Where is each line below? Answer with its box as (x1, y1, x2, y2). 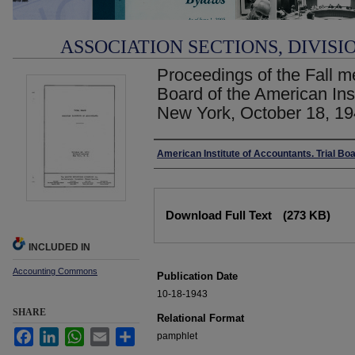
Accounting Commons (13, 266, 97, 276)
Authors (154, 147, 205, 164)
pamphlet (157, 330, 197, 342)
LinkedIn (59, 328, 96, 339)
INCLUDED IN (29, 242, 90, 253)
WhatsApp (84, 328, 128, 339)
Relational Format (157, 312, 244, 324)
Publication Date (157, 270, 238, 282)
